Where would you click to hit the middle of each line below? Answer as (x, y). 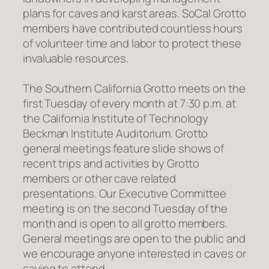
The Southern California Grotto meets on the (134, 88)
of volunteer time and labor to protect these (132, 43)
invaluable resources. (76, 58)
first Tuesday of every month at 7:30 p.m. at (129, 103)
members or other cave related (100, 178)
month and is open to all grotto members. (125, 223)
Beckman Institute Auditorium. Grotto (116, 133)
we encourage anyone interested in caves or (134, 253)
